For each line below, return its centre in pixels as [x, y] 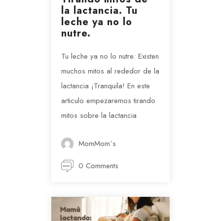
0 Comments [98, 166]
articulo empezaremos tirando [108, 101]
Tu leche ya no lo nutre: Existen [110, 56]
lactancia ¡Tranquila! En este [106, 86]
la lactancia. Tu [99, 11]
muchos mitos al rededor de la [110, 71]
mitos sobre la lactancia [99, 116]
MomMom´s [97, 144]
